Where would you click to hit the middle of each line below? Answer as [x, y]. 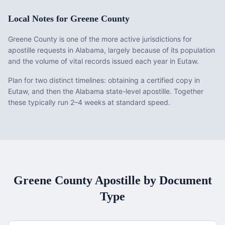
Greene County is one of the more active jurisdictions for [100, 39]
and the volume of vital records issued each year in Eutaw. [103, 61]
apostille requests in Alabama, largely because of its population [111, 50]
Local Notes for [39, 19]
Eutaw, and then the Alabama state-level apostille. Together [106, 91]
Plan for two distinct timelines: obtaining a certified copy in [104, 80]
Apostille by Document [152, 180]
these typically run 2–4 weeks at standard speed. [89, 102]
